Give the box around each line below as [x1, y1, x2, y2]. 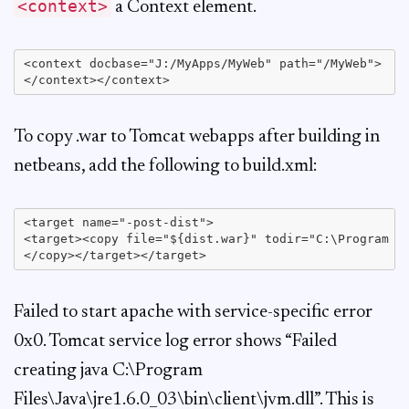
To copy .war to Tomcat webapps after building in [14, 128, 380, 146]
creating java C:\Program [14, 362, 203, 380]
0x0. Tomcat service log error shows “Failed [14, 332, 337, 351]
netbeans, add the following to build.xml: [14, 157, 317, 175]
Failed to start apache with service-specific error [14, 303, 372, 321]
